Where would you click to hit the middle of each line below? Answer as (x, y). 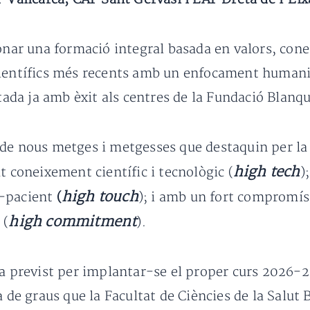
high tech (266, 172)
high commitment (73, 222)
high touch (100, 197)
